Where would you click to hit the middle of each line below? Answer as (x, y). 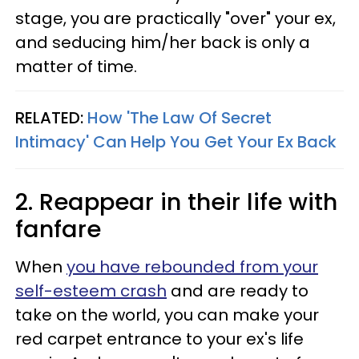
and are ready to (238, 291)
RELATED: (51, 118)
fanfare (58, 229)
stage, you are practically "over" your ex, (175, 18)
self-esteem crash (91, 291)
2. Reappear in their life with (176, 202)
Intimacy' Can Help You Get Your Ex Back (176, 142)
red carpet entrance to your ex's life (159, 339)
